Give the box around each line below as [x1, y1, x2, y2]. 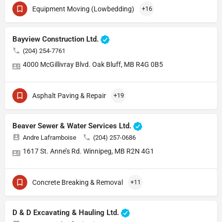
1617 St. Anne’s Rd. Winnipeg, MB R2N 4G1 [23, 147, 154, 156]
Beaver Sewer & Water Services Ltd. [12, 121, 133, 131]
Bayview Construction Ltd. [12, 35, 101, 44]
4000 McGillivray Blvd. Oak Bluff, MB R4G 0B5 [23, 60, 163, 69]
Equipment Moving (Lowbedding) [32, 5, 134, 13]
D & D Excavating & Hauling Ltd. [12, 208, 121, 218]
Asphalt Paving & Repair [32, 92, 106, 100]
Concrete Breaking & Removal [32, 178, 123, 187]
